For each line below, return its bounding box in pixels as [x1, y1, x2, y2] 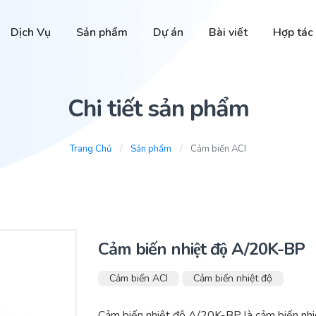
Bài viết [209, 24, 248, 40]
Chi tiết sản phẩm [67, 92, 249, 125]
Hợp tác [273, 24, 314, 40]
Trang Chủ [70, 142, 111, 155]
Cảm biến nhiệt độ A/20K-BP [98, 238, 305, 260]
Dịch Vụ [11, 24, 51, 40]
